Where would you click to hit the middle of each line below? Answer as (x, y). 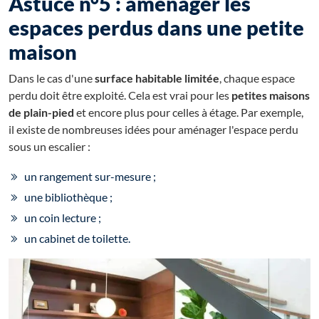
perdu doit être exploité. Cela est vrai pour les (120, 95)
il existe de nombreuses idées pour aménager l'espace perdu (153, 129)
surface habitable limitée (157, 78)
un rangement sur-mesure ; (90, 176)
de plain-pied (41, 112)
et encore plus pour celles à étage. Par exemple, (189, 112)
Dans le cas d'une (52, 78)
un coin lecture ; (63, 217)
